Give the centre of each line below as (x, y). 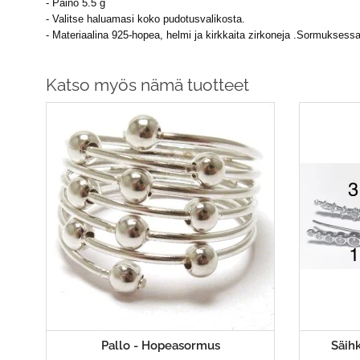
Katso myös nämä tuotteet (147, 85)
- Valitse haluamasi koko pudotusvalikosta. (145, 19)
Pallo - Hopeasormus (160, 346)
